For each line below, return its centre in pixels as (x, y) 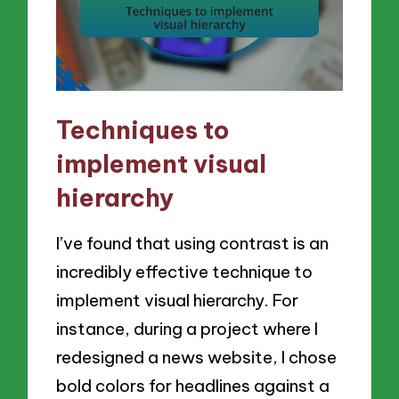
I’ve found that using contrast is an (193, 243)
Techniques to (143, 130)
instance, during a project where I (187, 328)
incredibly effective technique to (185, 271)
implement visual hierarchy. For (178, 300)
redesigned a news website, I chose (197, 357)
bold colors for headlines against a (193, 385)
